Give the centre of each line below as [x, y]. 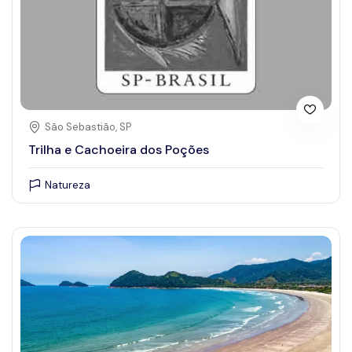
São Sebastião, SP [88, 127]
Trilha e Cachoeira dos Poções [119, 150]
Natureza [68, 185]
